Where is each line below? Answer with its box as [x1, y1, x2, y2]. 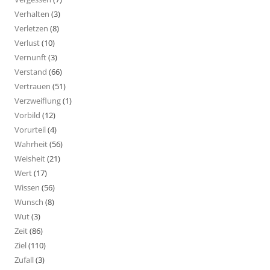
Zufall [14, 254, 34, 265]
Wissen [14, 181, 40, 193]
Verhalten [14, 8, 49, 19]
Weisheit [14, 152, 45, 164]
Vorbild [14, 109, 40, 121]
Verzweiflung [14, 95, 61, 106]
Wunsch [14, 196, 43, 207]
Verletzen [14, 22, 48, 34]
